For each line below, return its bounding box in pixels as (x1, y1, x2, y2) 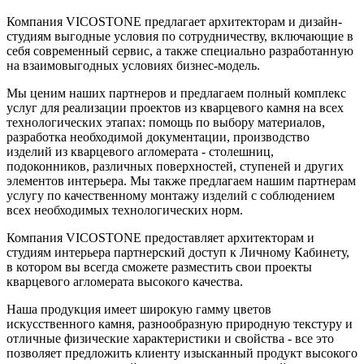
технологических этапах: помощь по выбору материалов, (6, 115, 325, 129)
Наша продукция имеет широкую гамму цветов (6, 301, 271, 316)
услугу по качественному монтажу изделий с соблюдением (6, 188, 335, 202)
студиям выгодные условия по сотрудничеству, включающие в (6, 28, 353, 43)
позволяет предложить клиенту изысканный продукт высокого (6, 345, 357, 360)
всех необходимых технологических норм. (6, 202, 243, 217)
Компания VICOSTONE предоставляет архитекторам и (6, 230, 314, 245)
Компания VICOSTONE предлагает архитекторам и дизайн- (6, 14, 342, 28)
